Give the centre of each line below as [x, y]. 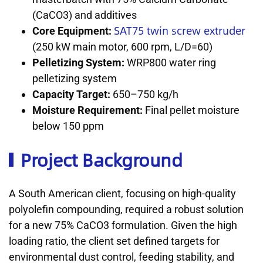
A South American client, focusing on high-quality [122, 193]
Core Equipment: [72, 31]
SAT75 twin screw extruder [180, 30]
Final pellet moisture [191, 110]
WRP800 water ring [170, 62]
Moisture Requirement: [87, 110]
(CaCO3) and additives [85, 15]
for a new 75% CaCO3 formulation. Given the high [123, 225]
